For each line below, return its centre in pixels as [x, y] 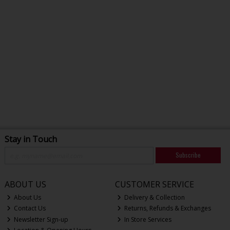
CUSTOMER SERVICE [154, 185]
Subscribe [188, 155]
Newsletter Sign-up [41, 219]
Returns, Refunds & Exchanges [167, 208]
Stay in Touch [31, 139]
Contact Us [29, 208]
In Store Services [147, 219]
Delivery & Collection [154, 197]
